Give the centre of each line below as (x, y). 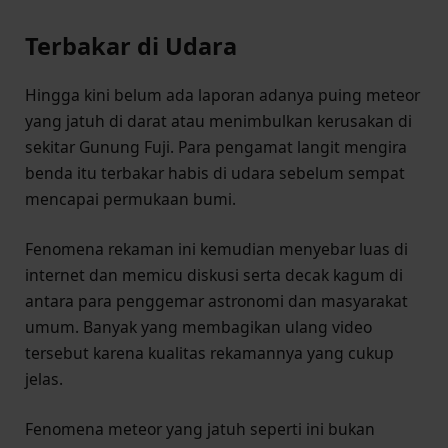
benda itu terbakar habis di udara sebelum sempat (215, 172)
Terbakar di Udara (131, 46)
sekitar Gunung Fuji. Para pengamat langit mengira (216, 146)
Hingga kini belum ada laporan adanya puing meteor (222, 94)
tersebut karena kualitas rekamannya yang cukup (209, 353)
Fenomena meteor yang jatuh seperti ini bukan (200, 429)
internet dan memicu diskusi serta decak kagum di (214, 275)
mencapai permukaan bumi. (130, 198)
